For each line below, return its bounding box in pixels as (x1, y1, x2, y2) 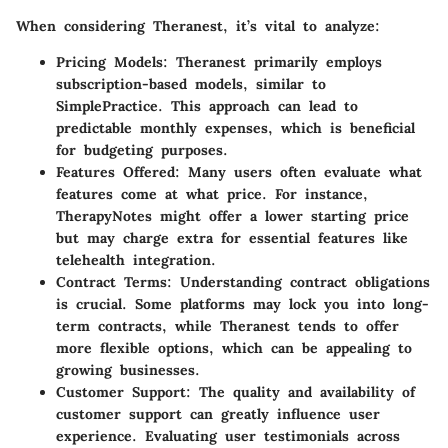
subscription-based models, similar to (56, 74, 326, 93)
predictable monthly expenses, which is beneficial (56, 118, 415, 137)
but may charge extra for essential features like (56, 228, 408, 247)
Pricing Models (56, 52, 163, 71)
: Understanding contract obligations (167, 272, 430, 291)
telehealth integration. (56, 250, 216, 269)
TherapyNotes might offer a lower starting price (56, 206, 409, 225)
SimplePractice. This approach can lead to (56, 96, 358, 115)
